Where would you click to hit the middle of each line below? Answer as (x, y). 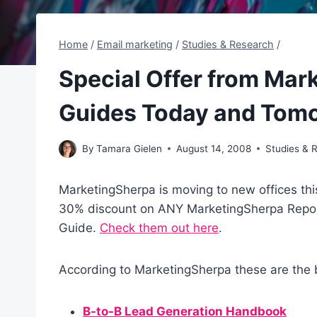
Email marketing (135, 44)
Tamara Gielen (129, 148)
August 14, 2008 (214, 148)
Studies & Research (228, 44)
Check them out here (159, 227)
